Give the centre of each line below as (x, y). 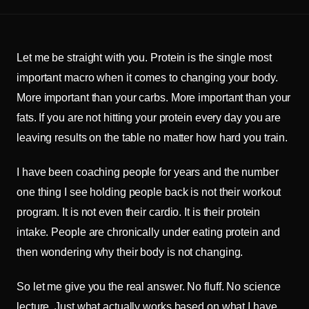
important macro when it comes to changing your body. (147, 78)
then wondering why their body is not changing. (130, 252)
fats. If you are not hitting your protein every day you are (149, 118)
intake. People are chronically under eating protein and (148, 232)
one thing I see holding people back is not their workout (149, 192)
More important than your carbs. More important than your (154, 98)
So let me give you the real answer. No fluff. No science (149, 286)
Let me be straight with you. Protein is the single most (144, 58)
